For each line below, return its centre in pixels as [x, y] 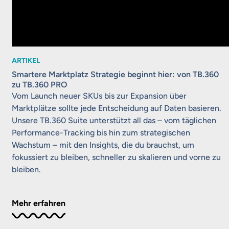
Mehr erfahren [39, 203]
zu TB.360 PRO [40, 84]
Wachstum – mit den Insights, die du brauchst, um [103, 145]
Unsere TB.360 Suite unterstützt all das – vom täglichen [114, 120]
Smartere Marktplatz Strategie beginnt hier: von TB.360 [116, 74]
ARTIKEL [26, 60]
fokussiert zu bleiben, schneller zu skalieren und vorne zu [117, 157]
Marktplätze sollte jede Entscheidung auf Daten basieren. [117, 108]
